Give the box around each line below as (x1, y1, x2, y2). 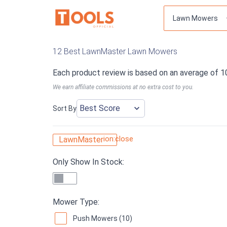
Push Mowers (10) (73, 214, 132, 222)
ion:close (103, 134, 133, 144)
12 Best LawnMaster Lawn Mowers (53, 47, 177, 56)
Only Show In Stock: (53, 157, 124, 167)
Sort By (53, 104, 77, 112)
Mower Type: (53, 197, 99, 207)
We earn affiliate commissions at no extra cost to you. (53, 84, 194, 91)
